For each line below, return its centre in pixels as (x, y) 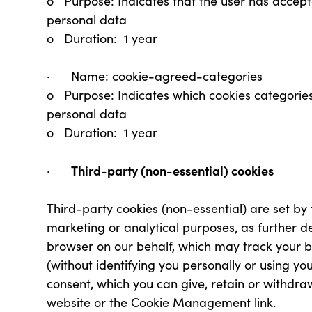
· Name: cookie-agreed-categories (155, 76)
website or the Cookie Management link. (165, 302)
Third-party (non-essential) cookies (174, 170)
